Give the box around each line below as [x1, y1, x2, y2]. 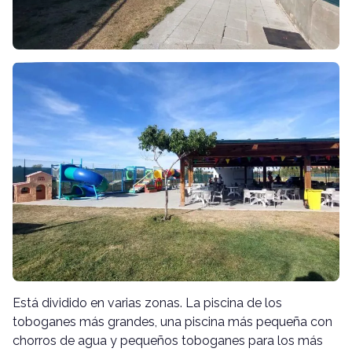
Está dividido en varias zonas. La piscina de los [13, 295, 282, 310]
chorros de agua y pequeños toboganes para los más [13, 332, 323, 348]
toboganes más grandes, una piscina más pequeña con [13, 313, 332, 329]
